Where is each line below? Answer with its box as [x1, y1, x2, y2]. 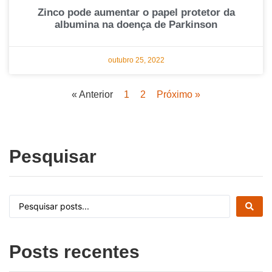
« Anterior [72, 89, 113, 100]
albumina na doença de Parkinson [55, 19, 217, 31]
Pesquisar [9, 146, 97, 167]
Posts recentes [9, 242, 140, 262]
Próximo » [157, 89, 200, 100]
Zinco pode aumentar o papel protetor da [37, 7, 235, 19]
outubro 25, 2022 [107, 56, 165, 65]
